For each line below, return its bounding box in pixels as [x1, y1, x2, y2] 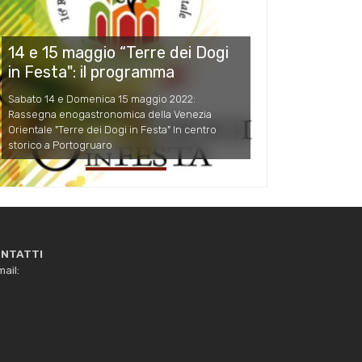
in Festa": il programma [8, 62, 175, 82]
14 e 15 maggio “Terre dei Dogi [8, 43, 229, 63]
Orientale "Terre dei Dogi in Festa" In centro [8, 124, 217, 137]
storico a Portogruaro [8, 139, 112, 152]
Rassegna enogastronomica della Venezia [8, 108, 212, 121]
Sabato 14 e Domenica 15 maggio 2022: [8, 93, 196, 106]
